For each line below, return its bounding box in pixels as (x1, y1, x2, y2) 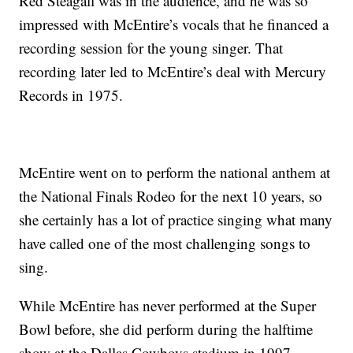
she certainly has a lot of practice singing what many (19, 210, 333, 230)
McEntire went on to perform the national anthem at (19, 162, 331, 183)
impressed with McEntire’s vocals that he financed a (19, 14, 329, 35)
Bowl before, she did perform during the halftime (19, 319, 314, 340)
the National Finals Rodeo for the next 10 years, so (19, 186, 323, 206)
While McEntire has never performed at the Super (19, 295, 317, 316)
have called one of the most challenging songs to (19, 233, 311, 254)
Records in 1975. (19, 85, 124, 106)
